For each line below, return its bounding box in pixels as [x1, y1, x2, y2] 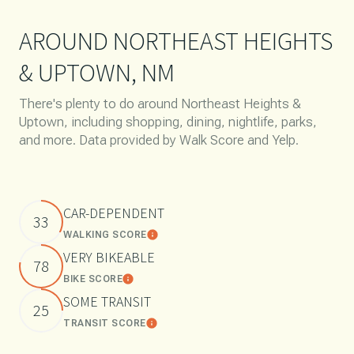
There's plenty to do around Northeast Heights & [19, 96, 301, 112]
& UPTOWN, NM [19, 57, 175, 89]
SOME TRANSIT [63, 292, 151, 311]
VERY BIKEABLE [63, 247, 155, 266]
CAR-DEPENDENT [63, 203, 164, 222]
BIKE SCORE [63, 273, 122, 284]
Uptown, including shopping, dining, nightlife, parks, [19, 114, 317, 130]
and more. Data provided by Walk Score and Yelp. [19, 132, 299, 149]
